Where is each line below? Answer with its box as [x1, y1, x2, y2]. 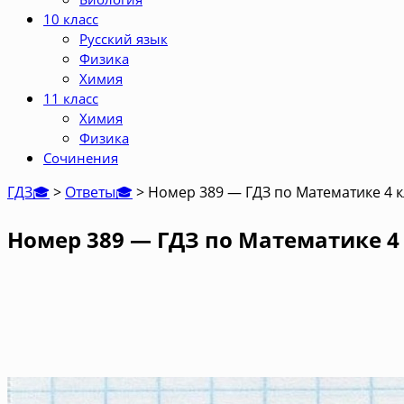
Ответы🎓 [65, 182, 133, 202]
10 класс [43, 10, 98, 28]
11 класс [43, 89, 98, 107]
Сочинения [43, 149, 118, 167]
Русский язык [79, 30, 168, 48]
